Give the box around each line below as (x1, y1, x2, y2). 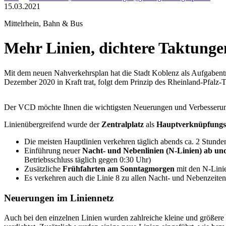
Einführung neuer (24, 146, 82, 155)
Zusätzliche (24, 164, 63, 173)
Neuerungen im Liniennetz (4, 192, 114, 203)
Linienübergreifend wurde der (4, 120, 101, 129)
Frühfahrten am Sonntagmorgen (63, 164, 175, 173)
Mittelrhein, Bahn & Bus (4, 19, 83, 28)
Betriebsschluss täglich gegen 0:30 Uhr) (24, 155, 151, 164)
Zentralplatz (101, 120, 144, 129)
